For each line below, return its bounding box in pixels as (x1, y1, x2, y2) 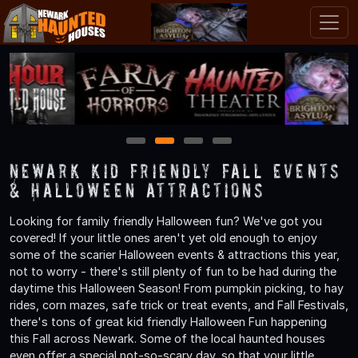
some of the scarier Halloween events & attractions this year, (10, 247, 340, 261)
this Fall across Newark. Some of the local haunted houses (10, 331, 325, 345)
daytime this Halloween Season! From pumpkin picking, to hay (10, 280, 344, 295)
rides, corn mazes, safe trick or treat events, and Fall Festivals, (10, 297, 348, 312)
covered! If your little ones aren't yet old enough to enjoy (10, 230, 317, 245)
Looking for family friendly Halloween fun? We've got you (10, 213, 322, 228)
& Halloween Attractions (10, 177, 266, 201)
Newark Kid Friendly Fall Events (10, 158, 342, 182)
